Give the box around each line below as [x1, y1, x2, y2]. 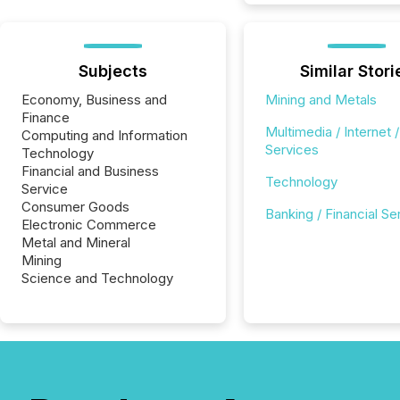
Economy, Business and [21, 91, 167, 108]
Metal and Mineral [21, 234, 130, 251]
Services [264, 141, 319, 158]
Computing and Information [21, 127, 187, 144]
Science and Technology [21, 270, 173, 287]
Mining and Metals [264, 91, 377, 108]
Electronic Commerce [21, 216, 156, 233]
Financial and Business [21, 162, 159, 179]
